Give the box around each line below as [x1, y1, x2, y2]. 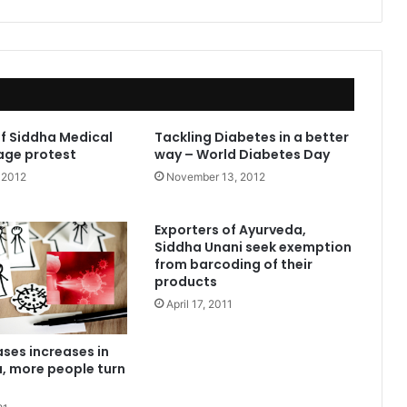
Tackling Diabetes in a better [154, 127, 349, 146]
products [154, 272, 217, 291]
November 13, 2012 [165, 169, 265, 184]
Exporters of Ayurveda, [154, 220, 306, 239]
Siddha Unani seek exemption [154, 237, 352, 256]
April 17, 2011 [165, 296, 233, 311]
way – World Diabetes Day [154, 144, 330, 164]
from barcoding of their [154, 254, 313, 273]
